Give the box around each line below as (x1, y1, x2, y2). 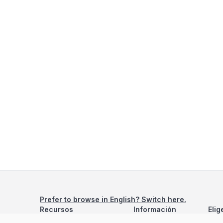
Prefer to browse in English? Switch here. (40, 195, 186, 204)
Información (133, 205, 176, 214)
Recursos (40, 205, 73, 214)
